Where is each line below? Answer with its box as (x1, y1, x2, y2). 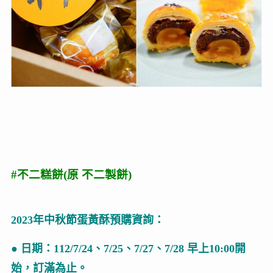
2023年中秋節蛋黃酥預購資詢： (10, 214, 165, 227)
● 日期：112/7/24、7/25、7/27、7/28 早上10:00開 (10, 243, 246, 255)
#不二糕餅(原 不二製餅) (10, 168, 132, 182)
